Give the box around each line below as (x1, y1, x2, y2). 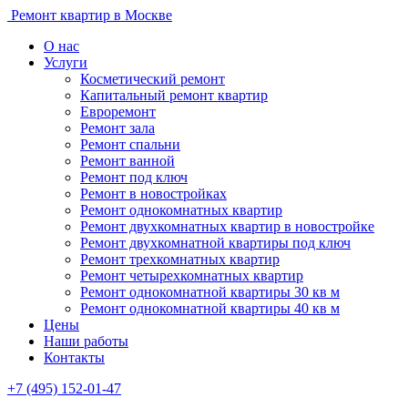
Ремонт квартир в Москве (11, 7, 172, 23)
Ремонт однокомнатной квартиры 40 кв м (80, 301, 340, 316)
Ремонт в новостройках (80, 186, 227, 201)
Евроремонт (80, 104, 156, 119)
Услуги (44, 55, 87, 70)
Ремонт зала (80, 120, 155, 136)
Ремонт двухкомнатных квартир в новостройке (80, 219, 374, 234)
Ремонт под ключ (80, 169, 188, 185)
